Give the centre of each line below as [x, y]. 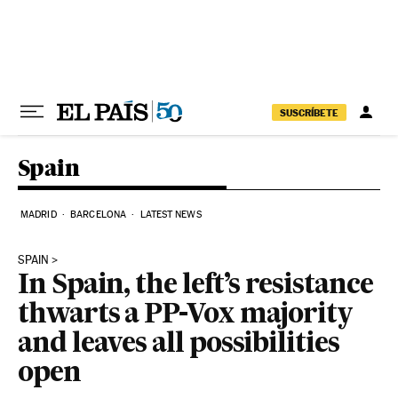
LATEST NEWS [171, 215]
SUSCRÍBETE [309, 112]
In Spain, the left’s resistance [195, 286]
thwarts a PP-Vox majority [186, 315]
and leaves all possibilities [179, 345]
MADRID [39, 215]
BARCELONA [99, 215]
